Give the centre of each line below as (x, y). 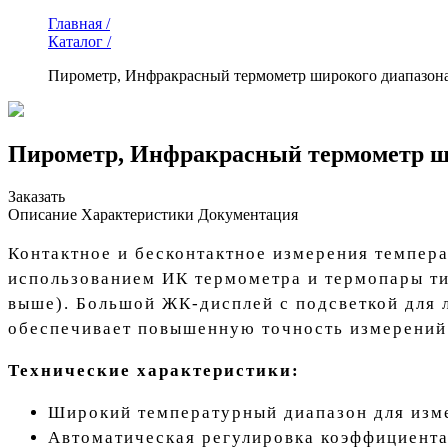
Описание (42, 215)
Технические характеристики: (154, 371)
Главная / (79, 24)
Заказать (36, 197)
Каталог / (79, 42)
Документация (248, 215)
